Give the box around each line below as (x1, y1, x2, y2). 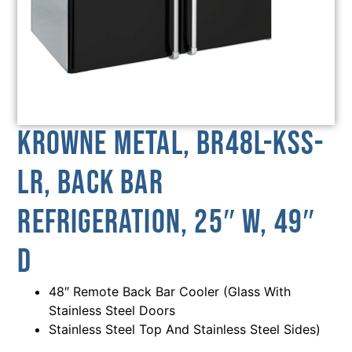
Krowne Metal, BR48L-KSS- (17, 123, 324, 164)
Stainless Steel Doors (49, 302, 176, 318)
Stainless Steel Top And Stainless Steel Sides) (49, 321, 321, 337)
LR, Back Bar (17, 163, 163, 203)
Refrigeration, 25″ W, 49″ (17, 202, 316, 243)
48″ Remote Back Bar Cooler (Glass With (49, 283, 291, 299)
